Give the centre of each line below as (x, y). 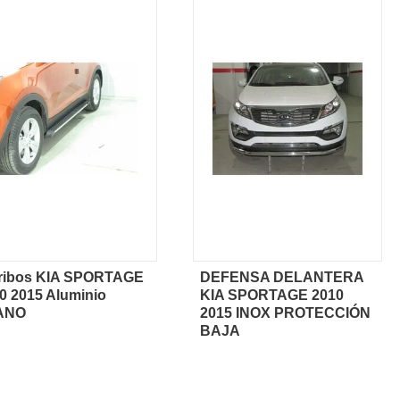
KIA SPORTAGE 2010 (272, 295)
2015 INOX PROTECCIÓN (285, 312)
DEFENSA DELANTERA (282, 277)
